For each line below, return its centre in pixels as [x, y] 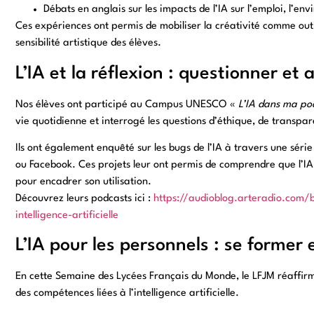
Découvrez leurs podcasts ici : [84, 199]
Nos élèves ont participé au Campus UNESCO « [125, 104]
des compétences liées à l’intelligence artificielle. [127, 294]
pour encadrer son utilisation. [83, 182]
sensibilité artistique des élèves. [88, 43]
